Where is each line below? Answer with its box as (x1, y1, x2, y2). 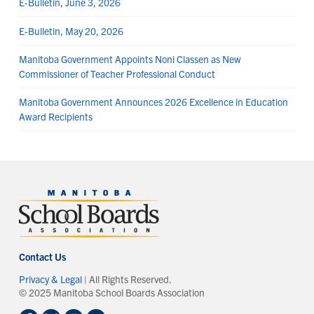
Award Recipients (18, 109, 93, 123)
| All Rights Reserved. (81, 273, 172, 286)
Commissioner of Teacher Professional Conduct (18, 67, 215, 80)
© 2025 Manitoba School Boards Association (18, 286, 205, 299)
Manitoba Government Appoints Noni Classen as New (18, 52, 241, 65)
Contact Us (18, 250, 66, 264)
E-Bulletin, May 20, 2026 (18, 24, 123, 37)
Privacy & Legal (18, 273, 82, 286)
